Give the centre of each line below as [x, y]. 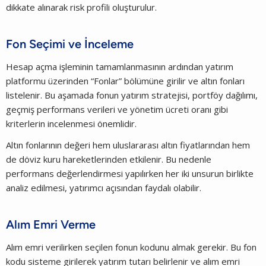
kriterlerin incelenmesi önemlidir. [72, 123]
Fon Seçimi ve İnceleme [70, 44]
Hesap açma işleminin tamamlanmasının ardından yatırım [120, 66]
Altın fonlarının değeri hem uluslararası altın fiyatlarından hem [128, 145]
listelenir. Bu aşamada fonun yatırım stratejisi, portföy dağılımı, [132, 95]
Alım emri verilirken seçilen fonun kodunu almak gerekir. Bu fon [131, 247]
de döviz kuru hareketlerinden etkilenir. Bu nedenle [109, 159]
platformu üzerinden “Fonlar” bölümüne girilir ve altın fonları [125, 80]
